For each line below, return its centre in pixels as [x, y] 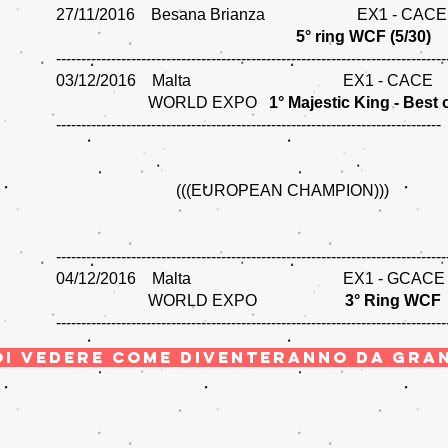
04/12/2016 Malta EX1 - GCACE [250, 278]
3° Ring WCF [393, 300]
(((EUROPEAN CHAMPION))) [222, 190]
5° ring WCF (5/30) [363, 36]
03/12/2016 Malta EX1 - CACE [244, 80]
